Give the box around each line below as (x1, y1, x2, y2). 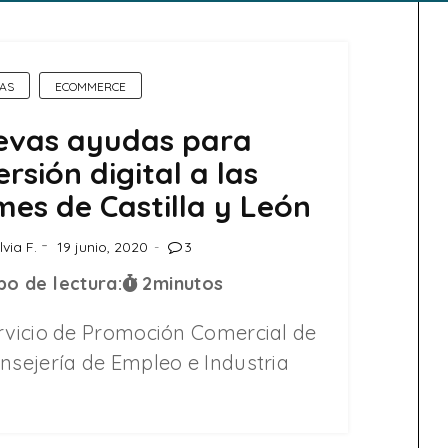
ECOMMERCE (54, 78, 126, 94)
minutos (152, 271, 224, 295)
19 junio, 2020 (56, 237, 148, 256)
